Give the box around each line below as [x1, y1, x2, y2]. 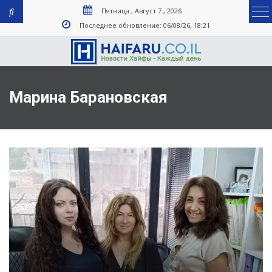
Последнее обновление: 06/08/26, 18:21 [80, 21, 210, 30]
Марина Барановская [9, 88, 168, 106]
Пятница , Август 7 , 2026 [101, 6, 182, 15]
